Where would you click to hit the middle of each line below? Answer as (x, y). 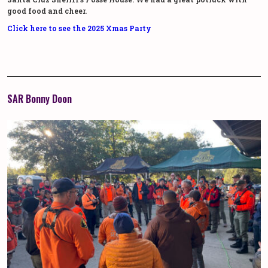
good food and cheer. (47, 10)
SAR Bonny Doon (39, 98)
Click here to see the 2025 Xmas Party (79, 28)
